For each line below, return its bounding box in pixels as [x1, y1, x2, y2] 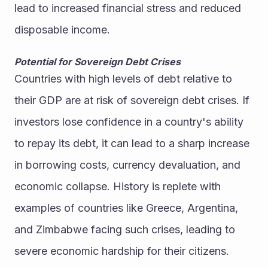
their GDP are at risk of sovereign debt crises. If [14, 94, 249, 107]
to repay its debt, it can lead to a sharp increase [14, 137, 249, 150]
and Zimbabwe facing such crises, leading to [14, 223, 235, 236]
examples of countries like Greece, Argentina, [14, 202, 238, 215]
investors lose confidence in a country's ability [14, 115, 243, 129]
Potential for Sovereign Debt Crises [14, 56, 181, 68]
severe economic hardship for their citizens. [14, 245, 229, 258]
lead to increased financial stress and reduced [14, 2, 241, 15]
